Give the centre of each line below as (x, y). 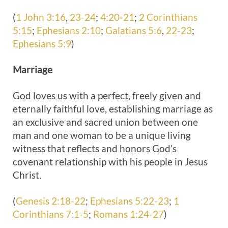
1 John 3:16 (41, 17)
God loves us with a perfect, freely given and (107, 95)
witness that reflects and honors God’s (95, 148)
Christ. (27, 175)
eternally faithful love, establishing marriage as (113, 109)
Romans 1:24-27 (129, 214)
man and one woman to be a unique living (102, 135)
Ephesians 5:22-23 (130, 201)
